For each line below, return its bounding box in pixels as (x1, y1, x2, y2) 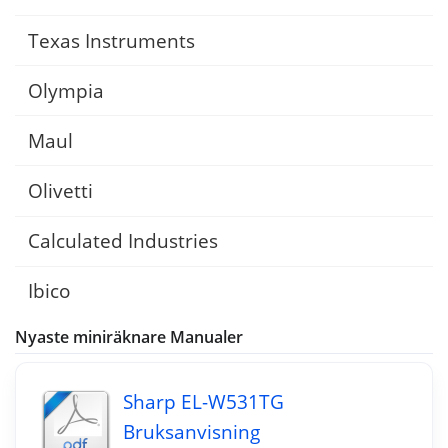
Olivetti (27, 177, 93, 205)
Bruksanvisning (122, 418, 260, 446)
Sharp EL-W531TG (122, 388, 284, 416)
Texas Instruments (27, 26, 195, 54)
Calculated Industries (27, 227, 218, 255)
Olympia (27, 76, 104, 104)
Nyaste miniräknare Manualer (15, 326, 243, 349)
